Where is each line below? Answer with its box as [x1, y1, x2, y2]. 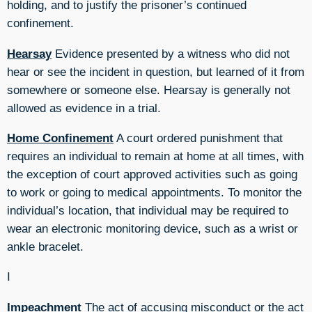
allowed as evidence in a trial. [7, 100, 161, 115]
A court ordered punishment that [114, 131, 283, 146]
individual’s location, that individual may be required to [7, 203, 288, 218]
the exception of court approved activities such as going [7, 167, 297, 182]
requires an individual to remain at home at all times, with [7, 149, 304, 164]
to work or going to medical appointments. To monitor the [7, 185, 302, 200]
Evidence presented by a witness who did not [52, 46, 290, 61]
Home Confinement [7, 131, 114, 146]
